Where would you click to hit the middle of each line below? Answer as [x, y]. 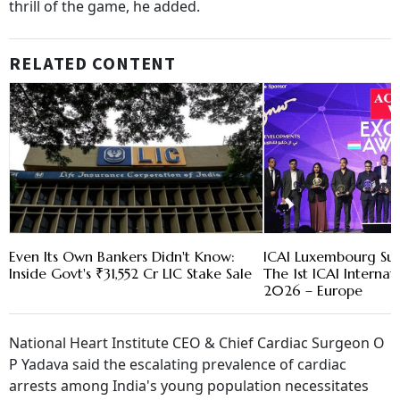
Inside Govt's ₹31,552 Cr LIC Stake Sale [130, 274]
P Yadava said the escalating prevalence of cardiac [178, 365]
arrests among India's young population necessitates [189, 386]
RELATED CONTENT [93, 65]
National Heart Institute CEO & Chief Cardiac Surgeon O [197, 343]
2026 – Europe [313, 291]
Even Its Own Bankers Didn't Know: [122, 257]
